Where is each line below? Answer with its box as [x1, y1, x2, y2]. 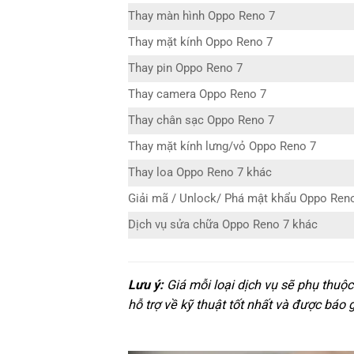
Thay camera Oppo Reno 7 [128, 88, 266, 102]
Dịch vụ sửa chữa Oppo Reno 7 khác [128, 218, 318, 232]
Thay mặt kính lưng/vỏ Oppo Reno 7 [128, 140, 316, 154]
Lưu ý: [128, 277, 164, 293]
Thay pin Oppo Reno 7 [128, 62, 243, 76]
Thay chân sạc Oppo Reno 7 [128, 114, 274, 128]
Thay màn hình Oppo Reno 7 [128, 9, 275, 24]
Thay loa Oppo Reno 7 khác [128, 166, 272, 180]
